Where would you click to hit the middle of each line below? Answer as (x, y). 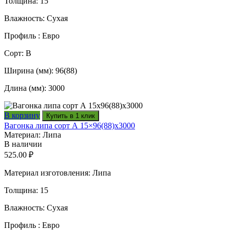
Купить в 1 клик (71, 116)
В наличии (23, 144)
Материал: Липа (33, 135)
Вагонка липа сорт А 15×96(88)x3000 (70, 126)
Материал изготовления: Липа (57, 173)
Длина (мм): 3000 (34, 88)
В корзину (22, 116)
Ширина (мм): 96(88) (41, 71)
